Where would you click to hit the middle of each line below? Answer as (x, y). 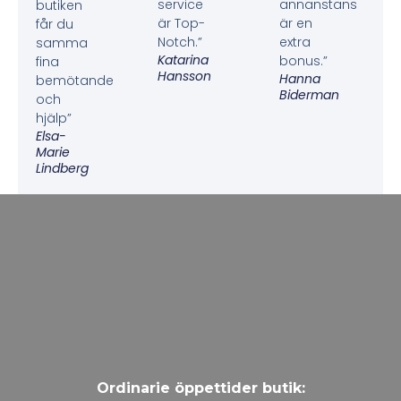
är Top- (181, 23)
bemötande (75, 80)
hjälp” (54, 118)
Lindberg (62, 168)
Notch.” (180, 42)
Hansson (184, 76)
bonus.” (303, 60)
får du (55, 24)
